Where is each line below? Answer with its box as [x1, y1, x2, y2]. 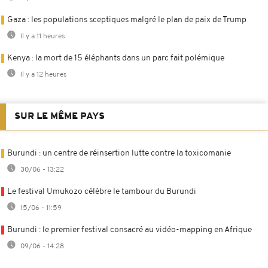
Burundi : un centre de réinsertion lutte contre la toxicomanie [7, 148, 231, 158]
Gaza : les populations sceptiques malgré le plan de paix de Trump [7, 15, 246, 25]
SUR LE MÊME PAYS [14, 111, 105, 121]
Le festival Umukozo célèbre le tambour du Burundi [7, 187, 196, 196]
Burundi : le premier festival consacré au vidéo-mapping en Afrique [7, 225, 252, 234]
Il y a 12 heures [19, 71, 67, 78]
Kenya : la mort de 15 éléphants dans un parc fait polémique [7, 53, 224, 63]
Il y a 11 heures [19, 32, 65, 40]
